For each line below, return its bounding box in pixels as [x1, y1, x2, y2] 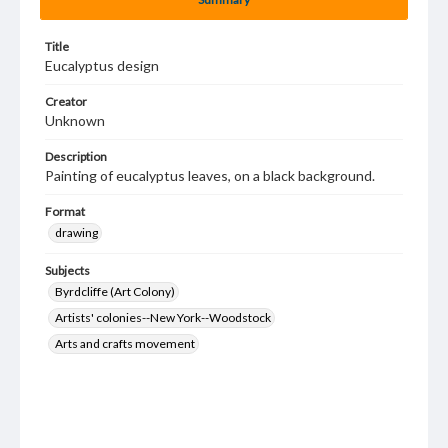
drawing [55, 225, 98, 240]
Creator [45, 94, 87, 109]
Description [45, 149, 107, 164]
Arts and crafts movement [55, 336, 195, 351]
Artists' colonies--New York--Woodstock [55, 310, 271, 325]
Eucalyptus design [45, 57, 159, 74]
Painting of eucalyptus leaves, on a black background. [45, 167, 375, 184]
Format [45, 204, 85, 219]
